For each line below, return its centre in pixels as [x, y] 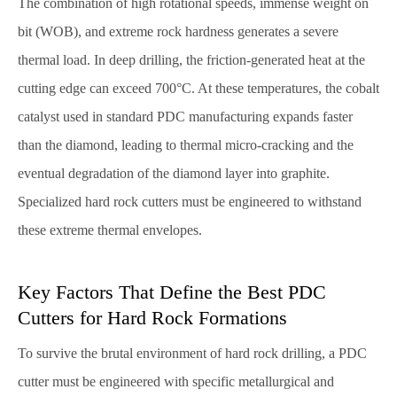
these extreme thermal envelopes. [110, 230]
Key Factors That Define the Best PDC [172, 292]
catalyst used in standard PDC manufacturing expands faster [185, 117]
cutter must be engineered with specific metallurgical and [176, 381]
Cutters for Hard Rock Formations [152, 318]
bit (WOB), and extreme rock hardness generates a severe [178, 31]
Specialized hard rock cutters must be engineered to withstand [190, 202]
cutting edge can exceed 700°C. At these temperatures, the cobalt [198, 88]
